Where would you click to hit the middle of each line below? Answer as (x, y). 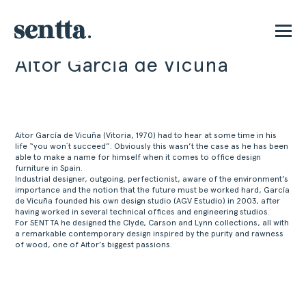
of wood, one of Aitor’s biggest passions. (94, 245)
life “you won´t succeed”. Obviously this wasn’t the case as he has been (152, 146)
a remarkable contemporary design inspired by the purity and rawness (150, 234)
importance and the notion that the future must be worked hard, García (153, 190)
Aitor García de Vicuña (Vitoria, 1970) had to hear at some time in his (146, 135)
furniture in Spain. (49, 168)
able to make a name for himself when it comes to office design (138, 157)
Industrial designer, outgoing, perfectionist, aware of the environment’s (152, 179)
